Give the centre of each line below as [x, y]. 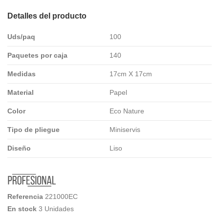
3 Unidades [56, 209]
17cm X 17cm [131, 74]
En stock [22, 209]
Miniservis [125, 129]
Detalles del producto [47, 16]
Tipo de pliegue [33, 129]
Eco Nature [127, 111]
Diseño [19, 148]
